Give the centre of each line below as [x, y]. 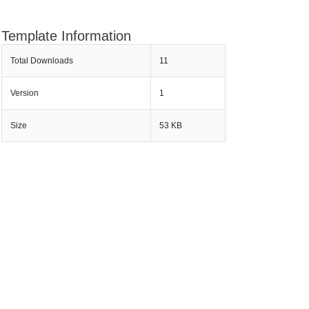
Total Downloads [41, 61]
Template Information [67, 36]
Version [24, 93]
